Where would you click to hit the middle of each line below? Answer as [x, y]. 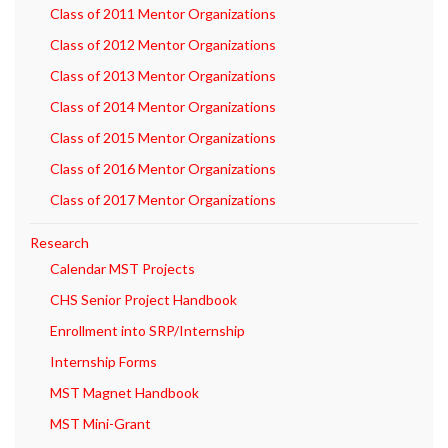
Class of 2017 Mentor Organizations [163, 200]
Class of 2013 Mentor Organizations [163, 76]
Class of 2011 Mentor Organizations [163, 14]
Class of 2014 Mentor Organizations [163, 107]
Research [59, 243]
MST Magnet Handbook [124, 393]
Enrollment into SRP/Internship [147, 331]
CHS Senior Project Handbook [143, 300]
